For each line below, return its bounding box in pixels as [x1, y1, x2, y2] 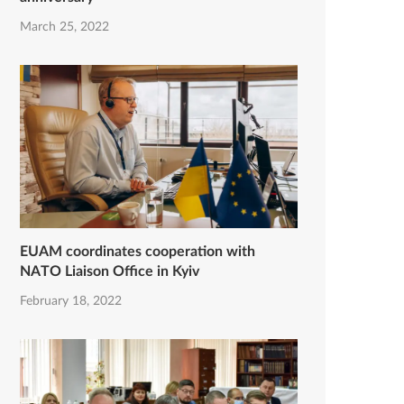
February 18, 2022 [20, 294, 122, 308]
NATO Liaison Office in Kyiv [20, 263, 199, 279]
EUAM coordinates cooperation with [20, 243, 255, 259]
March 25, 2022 [20, 20, 109, 33]
